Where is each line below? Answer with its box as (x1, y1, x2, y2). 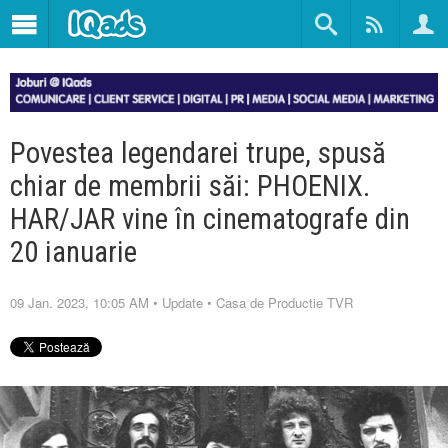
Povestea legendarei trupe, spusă (10, 135, 386, 170)
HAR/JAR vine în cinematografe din (10, 201, 410, 236)
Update (162, 292, 203, 312)
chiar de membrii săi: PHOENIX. (10, 168, 370, 203)
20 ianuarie (10, 234, 137, 269)
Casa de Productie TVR (216, 292, 353, 312)
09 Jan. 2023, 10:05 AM (10, 292, 149, 312)
